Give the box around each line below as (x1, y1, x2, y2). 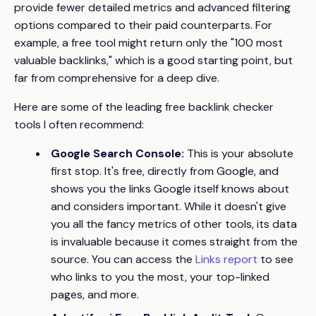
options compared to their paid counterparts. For (14, 17, 272, 32)
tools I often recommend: (14, 116, 144, 132)
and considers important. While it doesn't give (51, 198, 286, 214)
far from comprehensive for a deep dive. (14, 70, 219, 85)
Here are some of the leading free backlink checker (14, 99, 274, 114)
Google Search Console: (51, 145, 184, 161)
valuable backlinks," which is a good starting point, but (14, 52, 293, 68)
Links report (195, 251, 257, 267)
